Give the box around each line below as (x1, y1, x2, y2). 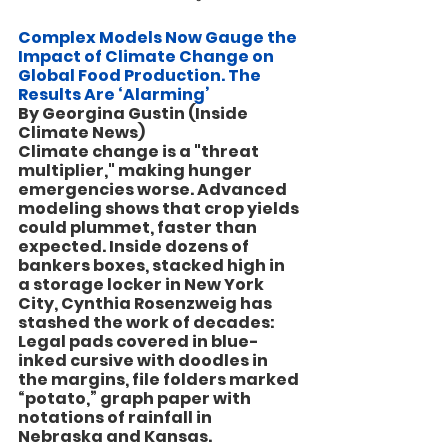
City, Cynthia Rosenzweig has (18, 292, 275, 315)
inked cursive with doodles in (18, 349, 271, 372)
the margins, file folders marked (18, 368, 302, 391)
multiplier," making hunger (18, 159, 255, 182)
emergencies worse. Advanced (18, 178, 290, 201)
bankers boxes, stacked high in (18, 254, 288, 277)
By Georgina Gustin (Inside (18, 102, 251, 125)
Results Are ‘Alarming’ (18, 83, 210, 106)
